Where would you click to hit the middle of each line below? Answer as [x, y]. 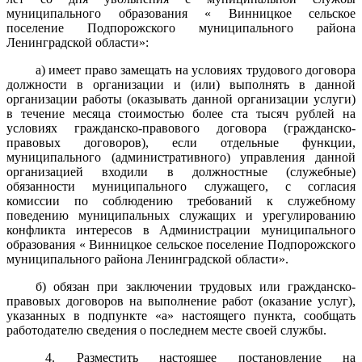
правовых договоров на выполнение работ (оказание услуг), [181, 301]
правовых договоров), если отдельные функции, [181, 143]
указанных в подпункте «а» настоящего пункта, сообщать [181, 316]
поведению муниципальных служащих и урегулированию [181, 216]
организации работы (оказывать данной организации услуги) [181, 99]
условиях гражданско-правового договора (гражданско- [181, 128]
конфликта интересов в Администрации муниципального [181, 230]
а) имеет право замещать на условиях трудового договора [196, 70]
